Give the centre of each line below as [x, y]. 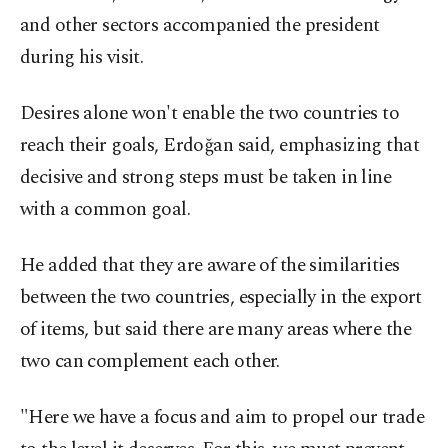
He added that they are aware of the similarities [210, 265]
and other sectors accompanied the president [200, 25]
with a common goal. [105, 209]
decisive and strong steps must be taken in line [206, 177]
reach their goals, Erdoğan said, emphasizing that [220, 145]
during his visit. [82, 57]
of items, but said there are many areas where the [216, 329]
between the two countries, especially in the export [221, 297]
